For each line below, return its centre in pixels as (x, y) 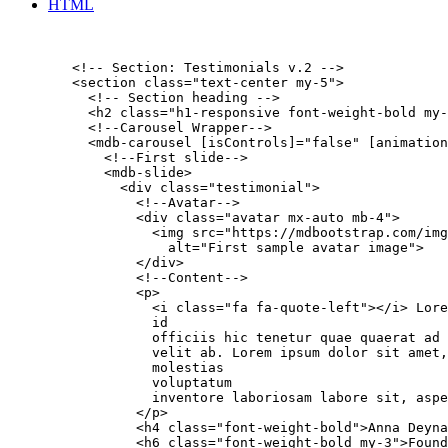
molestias (116, 368)
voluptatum (120, 383)
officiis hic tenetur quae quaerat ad (224, 338)
